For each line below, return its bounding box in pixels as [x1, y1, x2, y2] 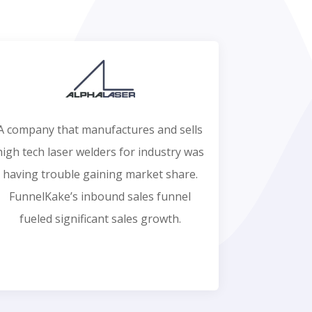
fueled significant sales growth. [19, 211, 181, 227]
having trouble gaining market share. [2, 166, 198, 182]
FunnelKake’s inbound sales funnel [9, 189, 192, 205]
